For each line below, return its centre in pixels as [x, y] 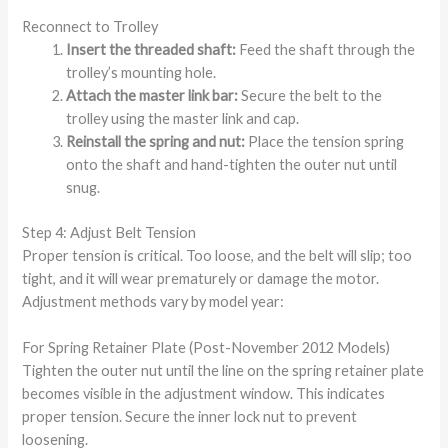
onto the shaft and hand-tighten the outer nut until [232, 164]
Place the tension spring [325, 141]
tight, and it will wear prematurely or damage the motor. [201, 278]
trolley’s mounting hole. [141, 72]
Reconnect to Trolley [90, 26]
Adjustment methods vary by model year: [153, 301]
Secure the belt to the [310, 95]
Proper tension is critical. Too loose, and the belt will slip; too [217, 255]
